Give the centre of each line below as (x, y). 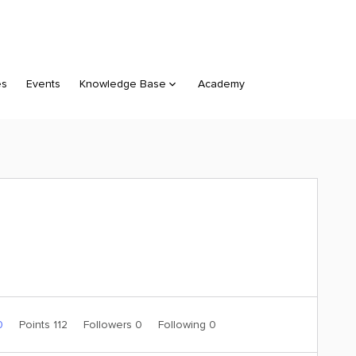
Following (183, 325)
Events (43, 84)
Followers (109, 325)
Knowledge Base (123, 84)
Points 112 (44, 325)
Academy (221, 84)
